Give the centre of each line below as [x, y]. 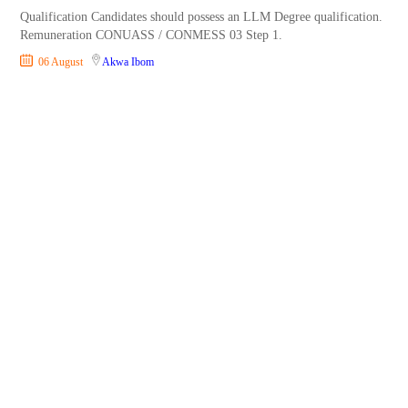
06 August [62, 62]
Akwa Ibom [128, 62]
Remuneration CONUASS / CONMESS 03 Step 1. [152, 36]
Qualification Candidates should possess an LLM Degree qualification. [202, 17]
